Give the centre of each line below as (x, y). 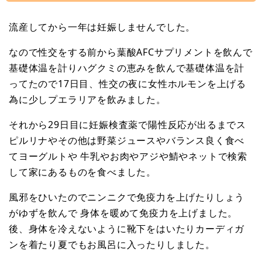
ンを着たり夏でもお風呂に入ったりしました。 (112, 245)
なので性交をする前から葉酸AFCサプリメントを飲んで (131, 52)
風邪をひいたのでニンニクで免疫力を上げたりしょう (127, 197)
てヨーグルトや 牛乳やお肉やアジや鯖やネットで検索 (128, 156)
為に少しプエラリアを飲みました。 (87, 100)
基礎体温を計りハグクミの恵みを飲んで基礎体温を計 (127, 68)
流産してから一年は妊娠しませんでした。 (102, 27)
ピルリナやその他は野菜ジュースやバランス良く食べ (127, 141)
